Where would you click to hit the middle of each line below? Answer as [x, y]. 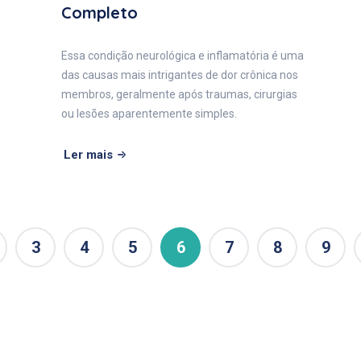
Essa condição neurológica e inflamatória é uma [183, 55]
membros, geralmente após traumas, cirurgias [179, 94]
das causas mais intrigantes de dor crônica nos [180, 75]
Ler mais [88, 154]
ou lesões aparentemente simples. [149, 113]
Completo [100, 12]
